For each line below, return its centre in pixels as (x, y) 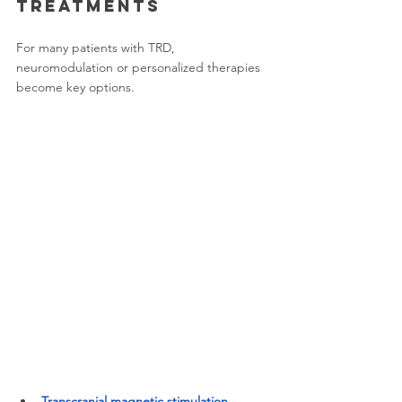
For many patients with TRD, (97, 48)
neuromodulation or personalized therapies (140, 67)
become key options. (75, 87)
